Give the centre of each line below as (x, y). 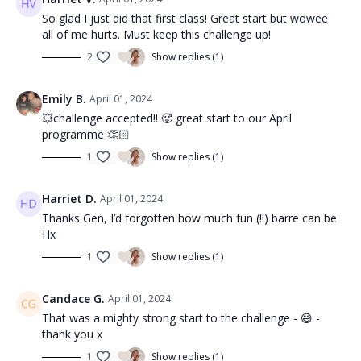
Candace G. (73, 299)
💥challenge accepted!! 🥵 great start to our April (167, 118)
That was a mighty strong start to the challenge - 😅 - (181, 318)
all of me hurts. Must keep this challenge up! (156, 35)
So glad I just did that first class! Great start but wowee (185, 19)
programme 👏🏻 (86, 135)
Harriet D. (69, 199)
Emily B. (64, 99)
